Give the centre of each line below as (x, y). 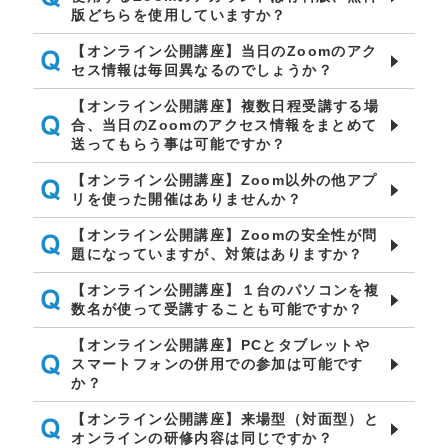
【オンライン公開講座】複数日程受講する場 (225, 106)
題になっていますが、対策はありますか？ (217, 254)
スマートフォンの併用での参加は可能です (217, 364)
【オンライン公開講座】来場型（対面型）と (225, 419)
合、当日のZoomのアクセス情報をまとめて (224, 125)
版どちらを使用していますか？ (179, 15)
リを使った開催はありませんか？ (187, 199)
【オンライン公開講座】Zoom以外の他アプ (224, 180)
